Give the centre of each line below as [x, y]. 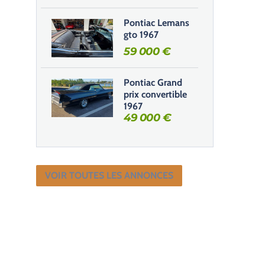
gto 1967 [141, 35]
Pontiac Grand [153, 83]
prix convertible [155, 94]
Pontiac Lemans [156, 23]
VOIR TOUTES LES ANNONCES [109, 175]
